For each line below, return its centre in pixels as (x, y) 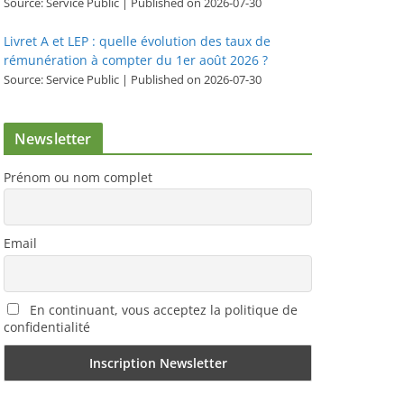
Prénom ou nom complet (78, 177)
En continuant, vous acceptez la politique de (162, 310)
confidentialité (47, 327)
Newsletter (53, 138)
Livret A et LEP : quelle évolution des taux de (137, 41)
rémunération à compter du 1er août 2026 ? (136, 60)
